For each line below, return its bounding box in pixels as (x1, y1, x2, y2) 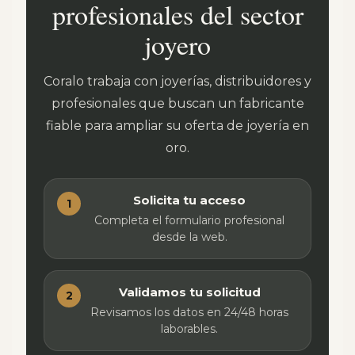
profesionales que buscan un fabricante (51, 96, 304, 111)
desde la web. (151, 230, 227, 244)
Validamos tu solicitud (118, 284, 261, 300)
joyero (144, 26, 211, 63)
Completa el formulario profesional (94, 213, 284, 227)
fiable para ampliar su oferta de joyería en (46, 118, 309, 133)
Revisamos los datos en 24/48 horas (90, 305, 288, 319)
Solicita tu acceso (133, 193, 246, 208)
